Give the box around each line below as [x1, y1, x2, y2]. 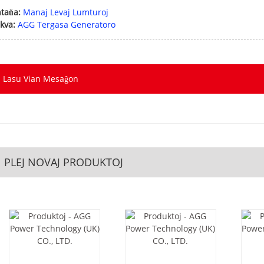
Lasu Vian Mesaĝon [3, 73, 79, 85]
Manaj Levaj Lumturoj [23, 6, 109, 18]
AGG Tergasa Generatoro [18, 19, 116, 31]
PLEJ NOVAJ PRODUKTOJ [4, 155, 124, 170]
